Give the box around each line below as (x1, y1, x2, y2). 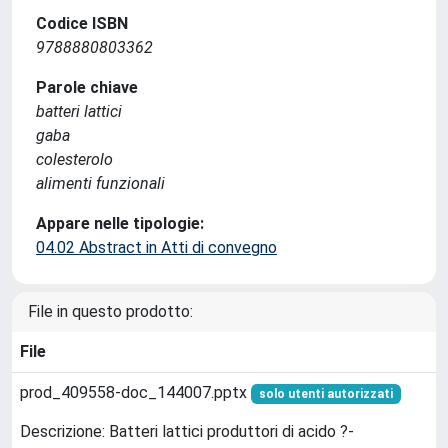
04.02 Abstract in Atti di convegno (36, 238, 277, 257)
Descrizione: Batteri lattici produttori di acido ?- (20, 422, 354, 442)
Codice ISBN (36, 14, 128, 33)
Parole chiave (36, 78, 138, 97)
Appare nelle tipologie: (36, 214, 204, 233)
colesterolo (36, 150, 113, 169)
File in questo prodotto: (28, 302, 193, 321)
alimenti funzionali (36, 174, 165, 193)
